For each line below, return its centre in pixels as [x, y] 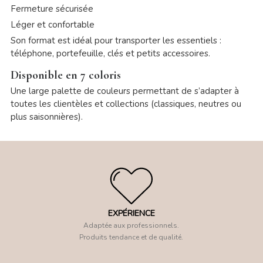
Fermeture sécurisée [52, 9]
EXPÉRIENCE [131, 214]
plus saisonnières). [46, 117]
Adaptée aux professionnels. [131, 226]
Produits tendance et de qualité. [131, 237]
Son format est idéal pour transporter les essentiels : [116, 41]
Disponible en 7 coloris [65, 75]
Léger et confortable [52, 25]
